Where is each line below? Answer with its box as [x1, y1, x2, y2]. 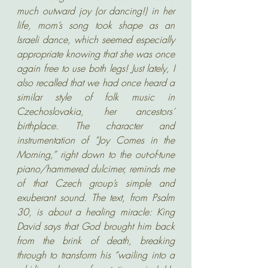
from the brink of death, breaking [17, 234, 175, 247]
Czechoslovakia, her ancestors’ [17, 105, 175, 118]
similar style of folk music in [17, 90, 175, 103]
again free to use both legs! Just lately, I [17, 62, 175, 75]
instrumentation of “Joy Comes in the [17, 133, 175, 147]
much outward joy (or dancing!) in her [17, 4, 175, 17]
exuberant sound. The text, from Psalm [17, 191, 175, 204]
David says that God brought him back [17, 220, 175, 233]
